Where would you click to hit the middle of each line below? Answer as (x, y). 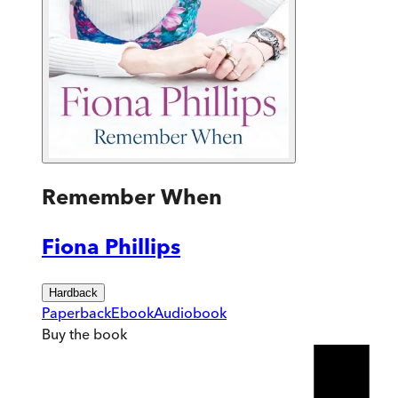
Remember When (132, 196)
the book (96, 334)
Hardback (73, 292)
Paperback (76, 312)
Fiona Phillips (111, 246)
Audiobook (190, 312)
